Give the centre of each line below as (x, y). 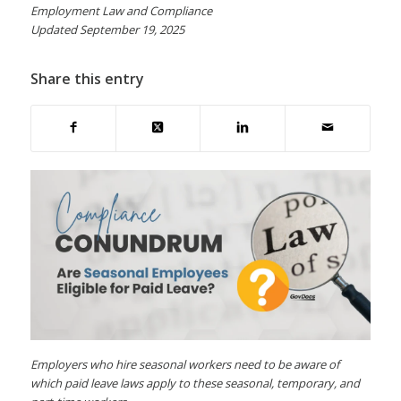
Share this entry (87, 78)
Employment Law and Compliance (121, 10)
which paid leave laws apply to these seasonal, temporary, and (195, 384)
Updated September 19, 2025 (107, 29)
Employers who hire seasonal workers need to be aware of (184, 365)
